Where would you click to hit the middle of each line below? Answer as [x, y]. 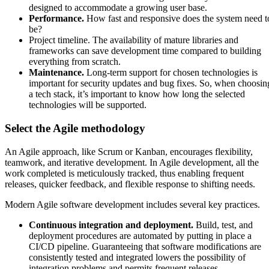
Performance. [58, 19]
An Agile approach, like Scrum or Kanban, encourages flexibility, [129, 151]
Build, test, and [224, 225]
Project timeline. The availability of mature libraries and [134, 40]
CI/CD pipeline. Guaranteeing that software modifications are [145, 246]
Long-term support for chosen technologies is [171, 73]
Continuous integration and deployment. [112, 225]
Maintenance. [56, 73]
